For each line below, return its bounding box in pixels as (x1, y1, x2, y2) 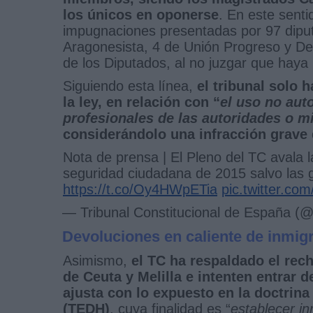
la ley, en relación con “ (63, 94, 220, 110)
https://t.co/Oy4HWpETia (63, 181, 217, 197)
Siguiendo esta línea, (63, 78, 197, 94)
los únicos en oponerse (63, 6, 219, 22)
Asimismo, (63, 252, 131, 268)
